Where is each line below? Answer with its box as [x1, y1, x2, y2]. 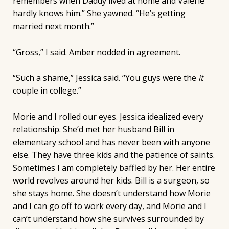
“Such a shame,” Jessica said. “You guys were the [12, 72, 198, 84]
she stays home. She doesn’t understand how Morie [12, 187, 211, 199]
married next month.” [12, 20, 94, 32]
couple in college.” [12, 85, 81, 97]
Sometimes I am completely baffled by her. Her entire [12, 162, 215, 173]
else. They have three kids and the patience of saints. [12, 149, 215, 161]
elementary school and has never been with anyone [12, 136, 210, 148]
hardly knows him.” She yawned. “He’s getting [12, 8, 186, 19]
